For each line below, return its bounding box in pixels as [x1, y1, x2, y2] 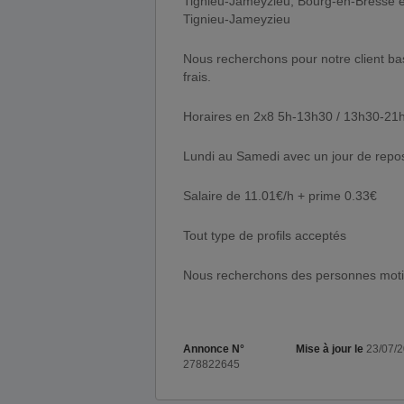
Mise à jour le [295, 343, 366, 355]
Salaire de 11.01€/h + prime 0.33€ [183, 188, 377, 203]
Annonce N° [183, 343, 244, 355]
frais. [183, 69, 211, 84]
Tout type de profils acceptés [183, 228, 346, 243]
